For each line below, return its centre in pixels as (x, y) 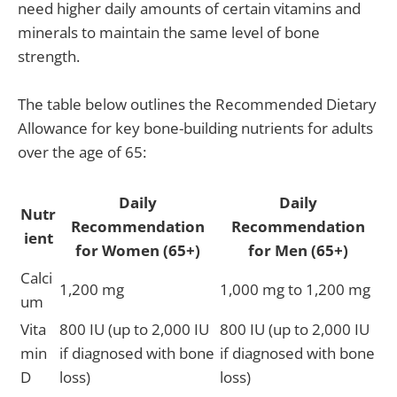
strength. (49, 57)
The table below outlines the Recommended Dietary (197, 105)
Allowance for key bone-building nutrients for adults (195, 128)
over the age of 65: (82, 152)
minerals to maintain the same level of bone (169, 33)
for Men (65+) (298, 251)
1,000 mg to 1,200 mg (295, 290)
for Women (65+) (138, 251)
